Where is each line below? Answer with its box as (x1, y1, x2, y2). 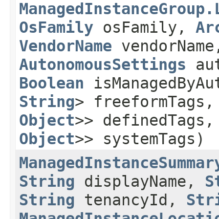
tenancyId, (75, 191, 186, 209)
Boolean (19, 74, 84, 92)
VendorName (19, 37, 112, 55)
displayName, (75, 173, 205, 191)
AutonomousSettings (19, 56, 186, 74)
